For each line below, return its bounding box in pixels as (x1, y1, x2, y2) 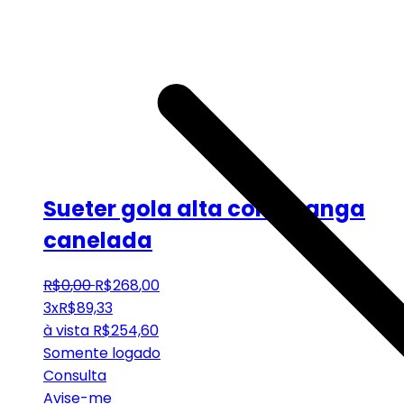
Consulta (43, 364, 106, 386)
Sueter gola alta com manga (43, 193, 365, 224)
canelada (43, 225, 152, 255)
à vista (43, 319, 89, 341)
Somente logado (43, 342, 161, 363)
